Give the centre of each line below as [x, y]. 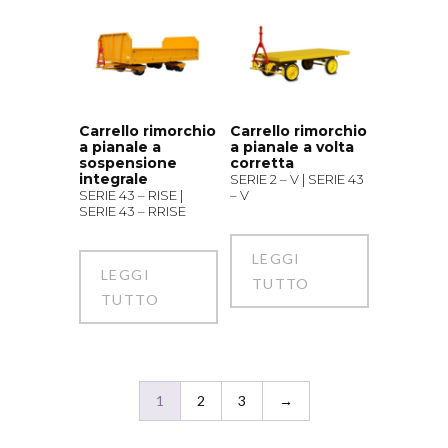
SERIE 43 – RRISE [132, 211]
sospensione [128, 163]
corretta [261, 163]
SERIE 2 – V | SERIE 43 [296, 179]
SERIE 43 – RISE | [131, 195]
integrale [113, 179]
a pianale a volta [291, 147]
